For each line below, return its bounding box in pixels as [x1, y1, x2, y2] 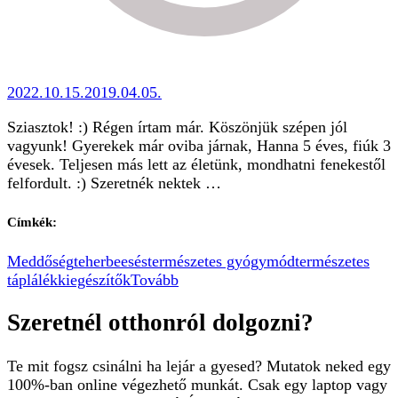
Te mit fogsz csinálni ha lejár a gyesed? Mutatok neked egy [7, 356, 391, 375]
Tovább [131, 270, 179, 289]
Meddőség [7, 251, 74, 270]
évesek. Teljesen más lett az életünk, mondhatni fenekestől [7, 155, 386, 174]
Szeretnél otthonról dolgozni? [7, 309, 314, 337]
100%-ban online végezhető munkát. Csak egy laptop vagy [7, 375, 387, 394]
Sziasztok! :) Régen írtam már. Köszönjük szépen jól [7, 118, 347, 137]
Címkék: [7, 214, 57, 229]
